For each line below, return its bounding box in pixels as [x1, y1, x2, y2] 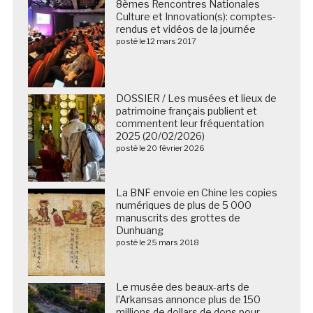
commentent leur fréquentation [115, 117, 264, 130]
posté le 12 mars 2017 [115, 36, 196, 47]
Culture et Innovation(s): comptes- [115, 10, 276, 23]
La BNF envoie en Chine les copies [115, 187, 277, 199]
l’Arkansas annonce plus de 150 [115, 293, 261, 306]
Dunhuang [115, 224, 163, 237]
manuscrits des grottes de [115, 212, 240, 224]
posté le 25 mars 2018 [115, 238, 199, 248]
